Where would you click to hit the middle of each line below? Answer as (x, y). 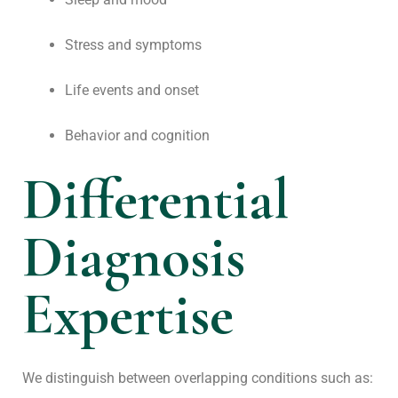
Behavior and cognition (137, 135)
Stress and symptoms (133, 45)
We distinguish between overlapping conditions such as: (198, 378)
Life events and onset (132, 90)
